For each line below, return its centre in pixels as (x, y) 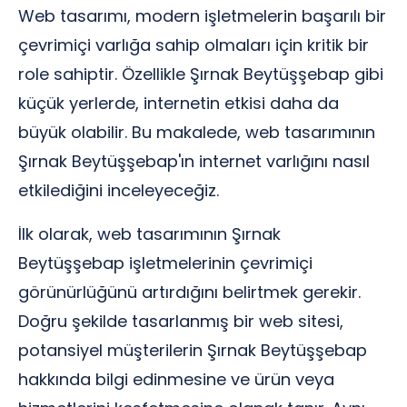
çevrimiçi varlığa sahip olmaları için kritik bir (194, 45)
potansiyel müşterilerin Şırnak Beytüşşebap (193, 350)
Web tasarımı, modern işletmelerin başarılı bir (202, 16)
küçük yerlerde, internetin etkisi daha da (179, 103)
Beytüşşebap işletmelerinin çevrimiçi (165, 263)
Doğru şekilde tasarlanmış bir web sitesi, (181, 321)
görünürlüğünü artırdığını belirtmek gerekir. (189, 292)
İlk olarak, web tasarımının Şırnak (149, 234)
